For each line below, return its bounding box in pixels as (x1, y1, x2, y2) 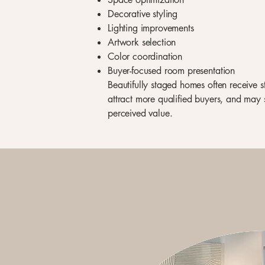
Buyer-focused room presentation (108, 64, 235, 77)
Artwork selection (108, 36, 176, 49)
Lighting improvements (108, 22, 194, 34)
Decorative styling (108, 8, 178, 20)
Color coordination (108, 50, 183, 63)
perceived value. (108, 107, 173, 119)
